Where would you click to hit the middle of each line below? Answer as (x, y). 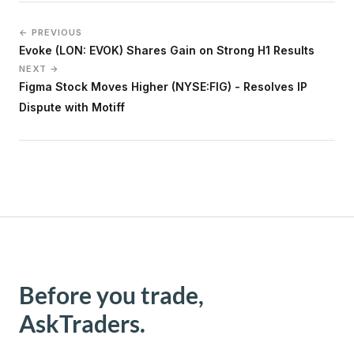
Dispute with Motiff (72, 107)
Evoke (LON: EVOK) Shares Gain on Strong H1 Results (167, 51)
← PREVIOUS (51, 33)
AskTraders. (82, 324)
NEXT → (39, 69)
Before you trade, (111, 295)
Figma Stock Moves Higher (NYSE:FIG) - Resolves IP (163, 87)
